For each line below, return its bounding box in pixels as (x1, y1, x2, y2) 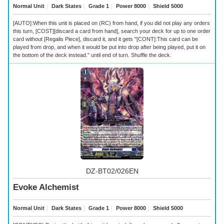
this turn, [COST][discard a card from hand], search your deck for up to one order (13, 27, 210, 34)
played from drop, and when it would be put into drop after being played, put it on (13, 43, 205, 50)
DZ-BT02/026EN (85, 166, 138, 175)
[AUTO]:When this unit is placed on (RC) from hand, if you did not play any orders (13, 19, 210, 26)
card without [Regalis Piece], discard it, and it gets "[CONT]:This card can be (13, 35, 198, 42)
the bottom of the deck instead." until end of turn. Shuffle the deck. (13, 51, 171, 58)
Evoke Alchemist (13, 182, 79, 192)
